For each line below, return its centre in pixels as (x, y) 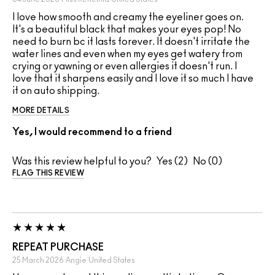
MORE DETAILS (41, 111)
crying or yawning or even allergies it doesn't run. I (125, 67)
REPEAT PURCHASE (58, 248)
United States (112, 261)
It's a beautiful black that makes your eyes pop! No (127, 30)
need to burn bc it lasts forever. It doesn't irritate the (131, 42)
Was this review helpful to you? (82, 162)
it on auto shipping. (56, 91)
